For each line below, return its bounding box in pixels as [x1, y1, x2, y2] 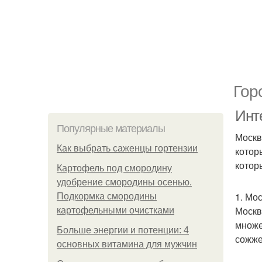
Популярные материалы [57, 123, 165, 135]
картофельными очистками [57, 205, 174, 215]
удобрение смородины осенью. [57, 177, 192, 187]
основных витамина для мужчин [57, 239, 197, 249]
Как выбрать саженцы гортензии [57, 143, 198, 153]
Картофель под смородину [57, 163, 172, 173]
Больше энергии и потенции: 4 [57, 225, 189, 235]
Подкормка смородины [57, 191, 157, 201]
